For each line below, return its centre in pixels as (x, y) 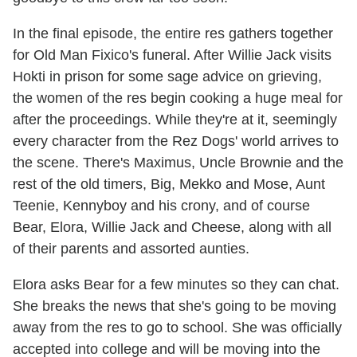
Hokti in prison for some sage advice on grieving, (167, 76)
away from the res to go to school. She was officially (177, 327)
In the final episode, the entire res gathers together (173, 33)
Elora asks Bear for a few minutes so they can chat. (176, 284)
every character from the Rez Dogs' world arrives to (176, 141)
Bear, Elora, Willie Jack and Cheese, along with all (172, 227)
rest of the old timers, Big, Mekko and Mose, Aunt (169, 184)
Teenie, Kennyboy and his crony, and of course (161, 205)
